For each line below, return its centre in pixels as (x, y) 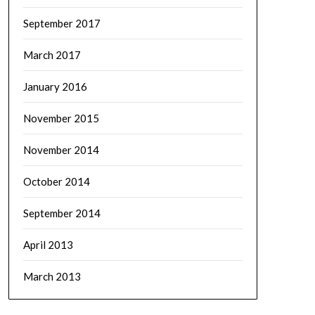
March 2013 (52, 277)
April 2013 (48, 245)
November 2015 (61, 118)
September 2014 (62, 213)
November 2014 (61, 150)
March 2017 (52, 55)
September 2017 (62, 24)
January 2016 (55, 87)
